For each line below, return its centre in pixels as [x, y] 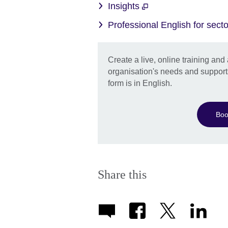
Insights [125, 6]
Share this [122, 175]
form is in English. [140, 83]
